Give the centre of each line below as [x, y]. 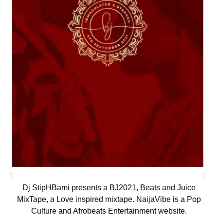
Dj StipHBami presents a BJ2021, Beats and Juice [109, 187]
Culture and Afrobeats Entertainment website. [109, 211]
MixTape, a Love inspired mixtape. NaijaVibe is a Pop [109, 199]
